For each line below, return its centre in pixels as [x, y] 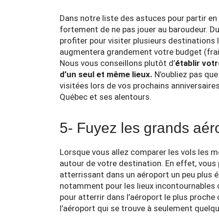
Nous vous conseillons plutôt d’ [117, 63]
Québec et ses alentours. [106, 97]
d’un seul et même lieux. [106, 74]
